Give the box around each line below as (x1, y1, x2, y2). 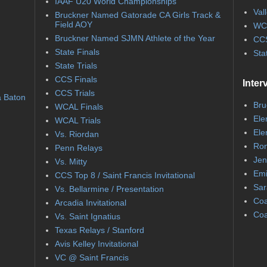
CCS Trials (54, 88, 95, 98)
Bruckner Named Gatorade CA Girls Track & (54, 10, 221, 20)
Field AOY (54, 20, 92, 30)
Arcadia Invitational (54, 198, 126, 208)
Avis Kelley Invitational (54, 239, 138, 249)
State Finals (54, 47, 100, 57)
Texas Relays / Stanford (54, 225, 144, 235)
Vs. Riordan (54, 129, 99, 139)
